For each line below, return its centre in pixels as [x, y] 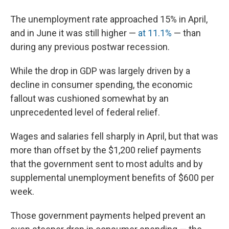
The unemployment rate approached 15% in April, [109, 19]
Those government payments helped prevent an [108, 216]
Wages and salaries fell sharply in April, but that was [114, 136]
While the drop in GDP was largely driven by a [100, 71]
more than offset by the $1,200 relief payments [106, 150]
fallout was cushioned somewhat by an [89, 99]
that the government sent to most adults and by [107, 164]
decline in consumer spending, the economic [101, 85]
